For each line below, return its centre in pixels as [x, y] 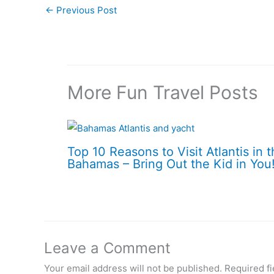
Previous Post [85, 10]
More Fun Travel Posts [162, 92]
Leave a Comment [107, 248]
